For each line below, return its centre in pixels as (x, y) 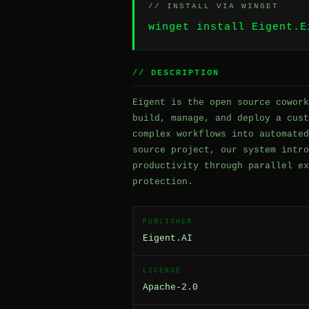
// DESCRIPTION (176, 73)
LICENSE (162, 271)
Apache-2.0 (170, 287)
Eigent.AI (168, 238)
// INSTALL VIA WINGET (213, 6)
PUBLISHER (168, 222)
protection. (163, 182)
